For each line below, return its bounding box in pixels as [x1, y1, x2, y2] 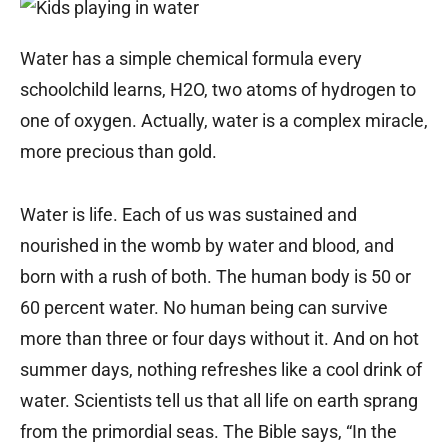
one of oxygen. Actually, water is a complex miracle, [20, 109, 428, 131]
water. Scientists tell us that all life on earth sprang [20, 389, 418, 411]
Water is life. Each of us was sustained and [20, 203, 357, 225]
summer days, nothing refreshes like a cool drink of [20, 358, 422, 380]
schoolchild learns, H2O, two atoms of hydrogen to [20, 78, 416, 100]
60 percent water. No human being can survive [20, 296, 388, 318]
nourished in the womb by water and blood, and [20, 234, 394, 256]
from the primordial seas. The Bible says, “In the [20, 420, 397, 442]
